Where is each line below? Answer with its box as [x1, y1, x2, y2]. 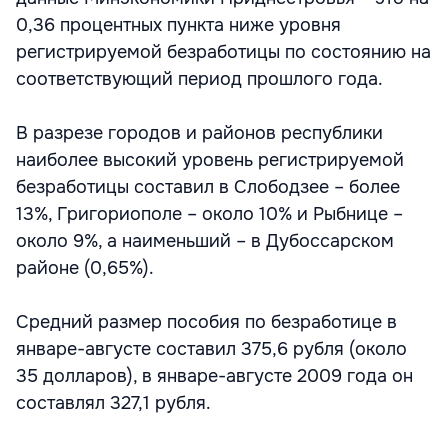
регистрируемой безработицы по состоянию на [16, 41, 431, 63]
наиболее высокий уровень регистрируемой [16, 149, 404, 171]
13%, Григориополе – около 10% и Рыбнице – [16, 203, 403, 225]
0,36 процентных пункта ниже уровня [16, 14, 341, 36]
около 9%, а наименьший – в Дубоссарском [16, 230, 394, 252]
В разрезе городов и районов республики [16, 122, 383, 144]
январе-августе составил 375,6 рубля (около [16, 338, 407, 360]
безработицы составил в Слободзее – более [16, 176, 400, 198]
